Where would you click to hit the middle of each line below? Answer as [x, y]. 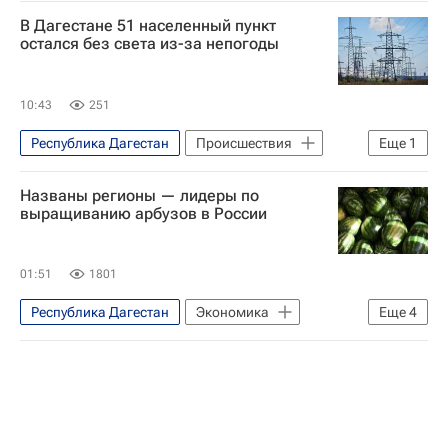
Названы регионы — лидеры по [139, 195]
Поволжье [264, 343]
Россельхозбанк [83, 374]
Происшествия [244, 142]
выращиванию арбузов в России [143, 213]
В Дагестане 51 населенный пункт [148, 25]
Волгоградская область [108, 343]
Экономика [232, 312]
